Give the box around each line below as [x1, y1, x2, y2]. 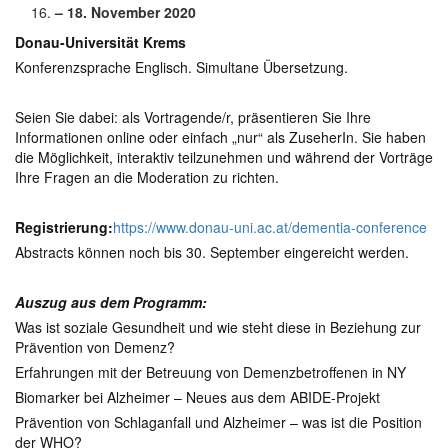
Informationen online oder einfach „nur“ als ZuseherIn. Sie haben [15, 127, 426, 147]
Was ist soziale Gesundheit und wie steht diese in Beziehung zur [15, 317, 421, 337]
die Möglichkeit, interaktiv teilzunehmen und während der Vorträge [15, 147, 433, 167]
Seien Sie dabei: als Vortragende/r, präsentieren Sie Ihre [15, 107, 371, 127]
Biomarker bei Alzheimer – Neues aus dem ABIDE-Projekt [15, 387, 380, 407]
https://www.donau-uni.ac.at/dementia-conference [113, 217, 427, 237]
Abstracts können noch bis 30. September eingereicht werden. [15, 242, 409, 262]
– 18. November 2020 [55, 2, 196, 22]
